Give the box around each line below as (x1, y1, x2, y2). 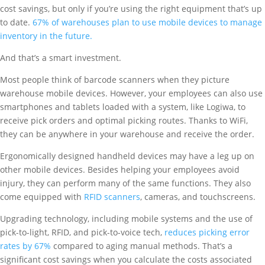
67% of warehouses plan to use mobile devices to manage (33, 17, 262, 28)
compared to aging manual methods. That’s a (51, 240, 232, 251)
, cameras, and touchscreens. (140, 191, 256, 202)
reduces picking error (162, 227, 250, 238)
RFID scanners (84, 191, 140, 202)
